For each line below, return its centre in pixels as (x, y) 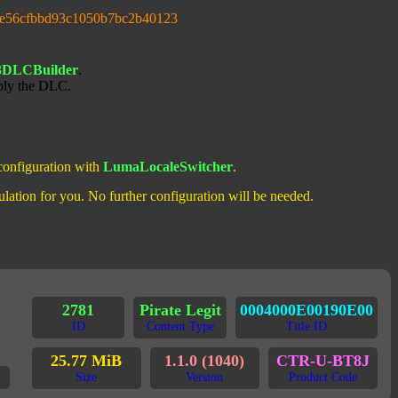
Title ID (306, 326)
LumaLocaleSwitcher (168, 167)
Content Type (180, 326)
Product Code (322, 377)
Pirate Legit (180, 310)
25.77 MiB (87, 361)
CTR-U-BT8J (322, 361)
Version (205, 377)
